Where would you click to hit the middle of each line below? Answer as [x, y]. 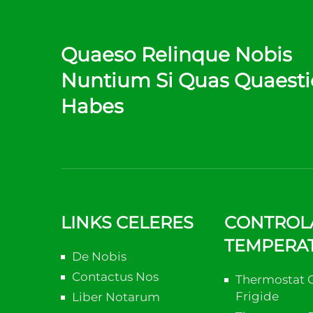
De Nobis [99, 256]
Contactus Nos [115, 277]
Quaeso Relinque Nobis [176, 54]
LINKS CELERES [127, 223]
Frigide [257, 296]
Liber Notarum [116, 297]
